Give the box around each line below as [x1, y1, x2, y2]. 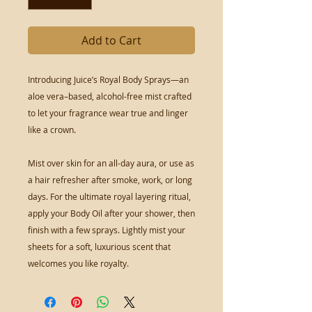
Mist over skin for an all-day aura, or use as [28, 157, 194, 169]
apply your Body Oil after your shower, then [28, 208, 195, 219]
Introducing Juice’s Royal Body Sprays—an [28, 74, 189, 85]
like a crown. [28, 124, 76, 135]
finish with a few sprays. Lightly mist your [28, 224, 185, 235]
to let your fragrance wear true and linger [28, 107, 188, 118]
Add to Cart [81, 33, 141, 48]
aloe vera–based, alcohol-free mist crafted [28, 91, 192, 102]
